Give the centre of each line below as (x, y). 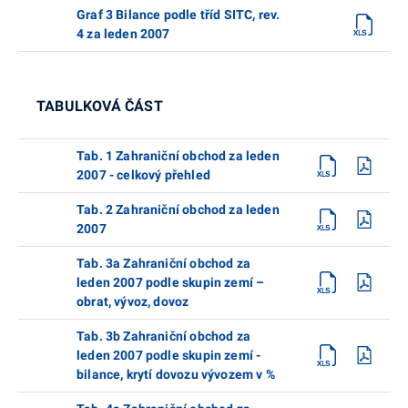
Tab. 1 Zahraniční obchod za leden (178, 155)
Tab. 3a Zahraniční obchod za (163, 263)
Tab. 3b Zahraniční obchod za (163, 336)
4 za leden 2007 (123, 33)
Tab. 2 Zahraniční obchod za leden (178, 209)
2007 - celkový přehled (143, 174)
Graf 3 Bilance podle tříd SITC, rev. (178, 14)
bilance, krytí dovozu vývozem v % (176, 374)
